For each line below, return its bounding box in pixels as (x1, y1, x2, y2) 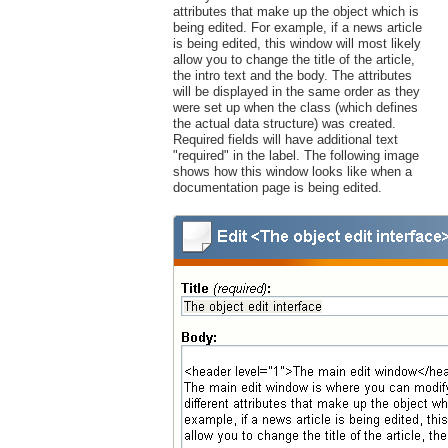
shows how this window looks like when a (172, 164, 412, 180)
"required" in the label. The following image (172, 148, 419, 164)
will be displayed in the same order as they (172, 84, 420, 100)
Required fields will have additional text (172, 132, 398, 148)
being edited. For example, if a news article (172, 20, 422, 36)
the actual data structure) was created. (172, 116, 396, 132)
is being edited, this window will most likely (172, 36, 421, 52)
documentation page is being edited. (172, 180, 382, 196)
